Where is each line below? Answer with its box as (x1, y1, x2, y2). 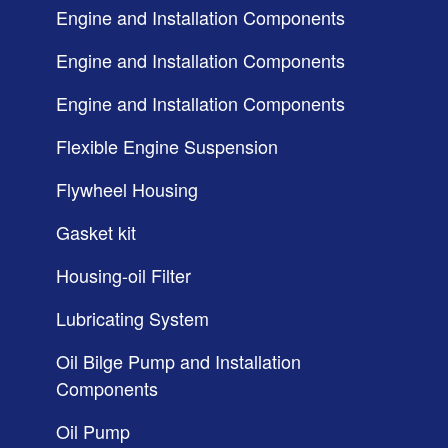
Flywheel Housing (56, 175, 198, 202)
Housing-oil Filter (56, 261, 191, 288)
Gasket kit (56, 218, 136, 245)
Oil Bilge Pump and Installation (56, 347, 301, 374)
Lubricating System (56, 304, 209, 331)
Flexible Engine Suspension (56, 132, 278, 159)
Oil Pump (56, 417, 130, 444)
